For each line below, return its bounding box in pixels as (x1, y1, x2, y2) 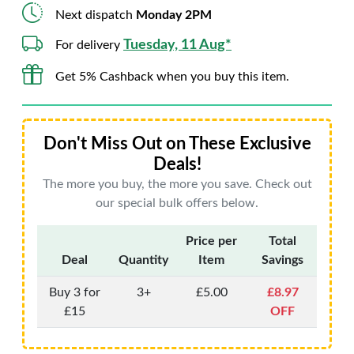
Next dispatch (55, 8, 136, 21)
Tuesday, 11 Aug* (123, 38, 232, 52)
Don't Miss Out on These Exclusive (43, 135, 311, 153)
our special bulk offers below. (96, 197, 258, 209)
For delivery (55, 39, 123, 51)
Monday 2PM (136, 8, 212, 21)
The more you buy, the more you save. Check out (42, 178, 312, 190)
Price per (186, 235, 237, 247)
